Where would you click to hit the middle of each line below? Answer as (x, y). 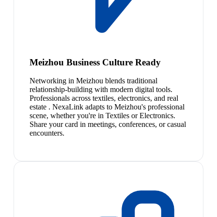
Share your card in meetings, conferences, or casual (108, 124)
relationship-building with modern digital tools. (101, 90)
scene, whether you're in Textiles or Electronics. (102, 116)
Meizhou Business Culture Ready (95, 62)
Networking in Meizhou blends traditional (93, 81)
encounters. (47, 133)
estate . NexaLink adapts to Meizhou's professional (107, 107)
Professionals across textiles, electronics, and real (104, 98)
